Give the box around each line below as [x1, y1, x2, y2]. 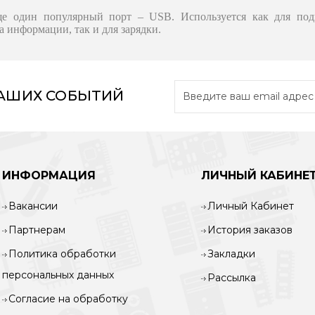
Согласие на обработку [8, 292, 128, 305]
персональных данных [2, 268, 114, 281]
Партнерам [8, 223, 65, 236]
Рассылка [207, 271, 256, 284]
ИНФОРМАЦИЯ [2, 168, 96, 182]
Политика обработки [8, 247, 116, 260]
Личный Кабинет [207, 199, 294, 212]
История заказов [207, 223, 292, 236]
